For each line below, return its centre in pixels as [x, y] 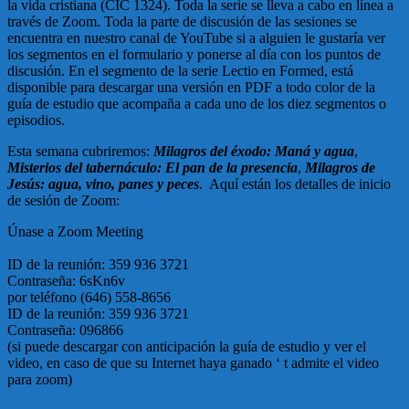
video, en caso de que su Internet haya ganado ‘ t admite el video [193, 362]
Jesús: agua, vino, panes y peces [103, 184]
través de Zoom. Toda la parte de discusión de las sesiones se [182, 21]
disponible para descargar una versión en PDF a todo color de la [191, 87]
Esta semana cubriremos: [80, 151]
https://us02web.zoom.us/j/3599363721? [263, 231]
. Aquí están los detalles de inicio [295, 184]
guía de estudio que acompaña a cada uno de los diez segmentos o [197, 103]
